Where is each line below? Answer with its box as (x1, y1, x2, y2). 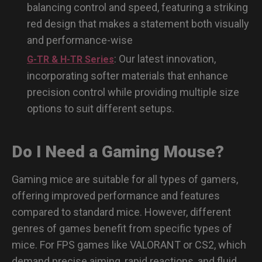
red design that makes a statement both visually (27, 17, 249, 30)
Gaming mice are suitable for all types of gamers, (12, 173, 238, 185)
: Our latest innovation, (114, 52, 216, 65)
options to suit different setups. (27, 102, 174, 115)
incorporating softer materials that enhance (27, 69, 228, 82)
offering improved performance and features (12, 189, 220, 202)
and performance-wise (27, 33, 133, 46)
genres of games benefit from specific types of (12, 222, 232, 235)
